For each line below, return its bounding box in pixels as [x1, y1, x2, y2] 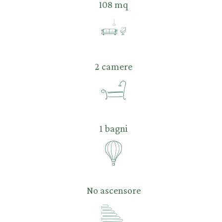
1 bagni [99, 122, 128, 134]
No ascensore [86, 184, 141, 196]
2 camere [95, 60, 132, 72]
